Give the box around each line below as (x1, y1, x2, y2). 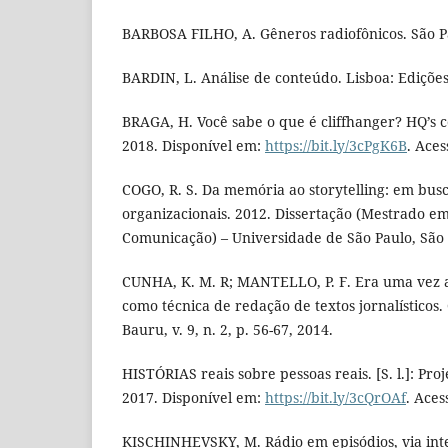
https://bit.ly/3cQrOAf (265, 388, 406, 408)
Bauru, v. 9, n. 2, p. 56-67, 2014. (122, 320, 333, 340)
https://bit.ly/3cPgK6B (265, 136, 407, 156)
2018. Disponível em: (122, 136, 265, 156)
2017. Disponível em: (122, 388, 265, 408)
